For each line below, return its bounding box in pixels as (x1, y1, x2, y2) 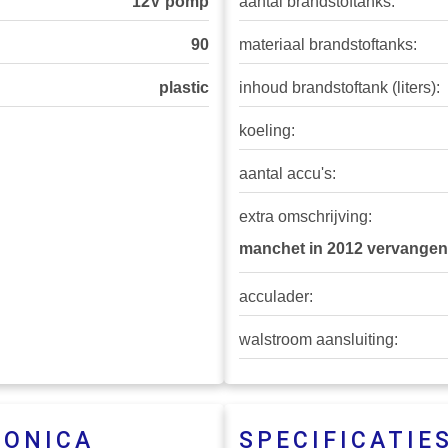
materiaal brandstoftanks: (239, 36, 417, 54)
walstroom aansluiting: (239, 331, 398, 349)
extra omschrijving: (239, 208, 372, 226)
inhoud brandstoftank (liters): (239, 79, 440, 97)
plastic (159, 79, 209, 97)
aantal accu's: (239, 165, 336, 183)
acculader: (239, 288, 313, 306)
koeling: (239, 122, 295, 140)
